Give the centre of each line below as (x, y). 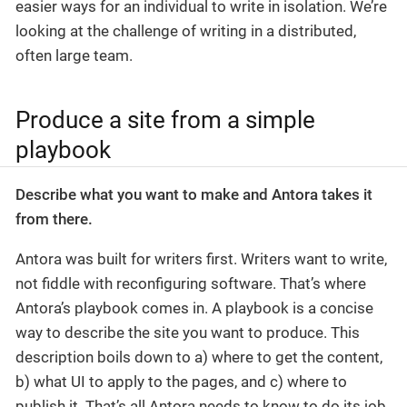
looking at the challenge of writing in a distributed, (186, 30)
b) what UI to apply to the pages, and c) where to (181, 382)
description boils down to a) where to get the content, (199, 357)
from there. (54, 219)
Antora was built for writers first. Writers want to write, (201, 259)
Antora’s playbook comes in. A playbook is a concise (194, 308)
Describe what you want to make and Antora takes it (194, 195)
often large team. (74, 55)
